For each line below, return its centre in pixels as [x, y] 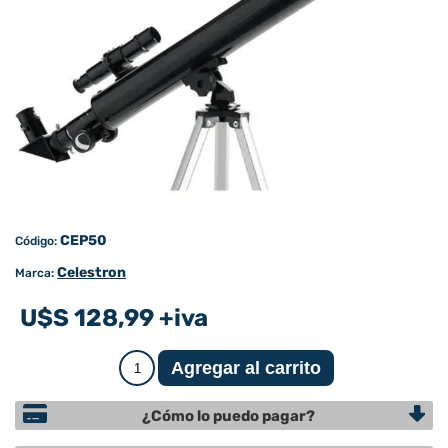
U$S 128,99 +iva [114, 318]
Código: [36, 241]
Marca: [34, 273]
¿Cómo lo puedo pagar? [228, 415]
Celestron [91, 273]
